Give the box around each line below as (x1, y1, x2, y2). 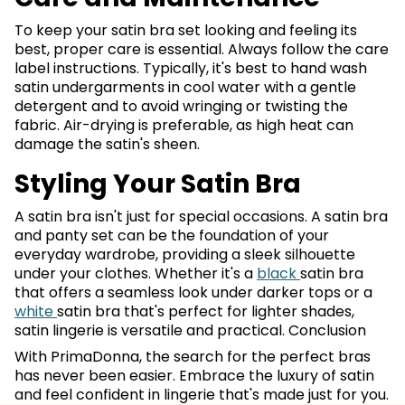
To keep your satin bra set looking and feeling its (14, 20, 357, 41)
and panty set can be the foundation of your (14, 225, 329, 246)
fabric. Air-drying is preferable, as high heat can (14, 115, 353, 136)
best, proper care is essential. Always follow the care (14, 39, 389, 60)
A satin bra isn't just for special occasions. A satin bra (14, 206, 388, 227)
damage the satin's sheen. (14, 134, 200, 155)
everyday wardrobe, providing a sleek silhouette (14, 244, 355, 265)
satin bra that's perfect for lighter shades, (57, 301, 354, 322)
